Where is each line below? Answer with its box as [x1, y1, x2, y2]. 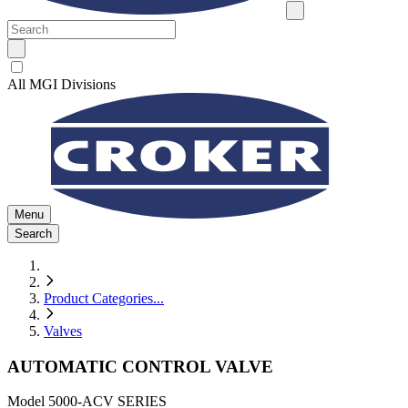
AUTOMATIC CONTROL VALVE [7, 356, 273, 376]
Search [15, 227, 52, 240]
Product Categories [44, 291, 153, 306]
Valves [44, 323, 82, 339]
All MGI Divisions [7, 76, 116, 92]
